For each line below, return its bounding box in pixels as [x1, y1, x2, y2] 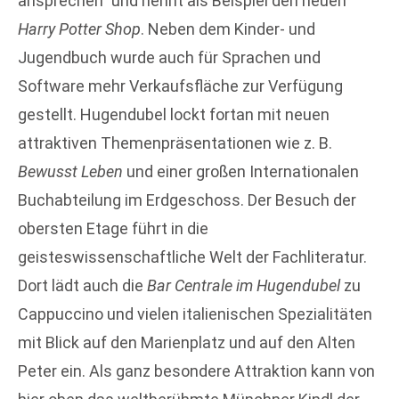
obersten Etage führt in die [18, 219, 208, 239]
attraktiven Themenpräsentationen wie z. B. [18, 134, 332, 153]
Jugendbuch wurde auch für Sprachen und [18, 48, 321, 68]
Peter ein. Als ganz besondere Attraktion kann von [18, 362, 375, 381]
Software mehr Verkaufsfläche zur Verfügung [18, 77, 343, 96]
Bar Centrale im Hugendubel [147, 276, 340, 296]
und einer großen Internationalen [123, 162, 359, 182]
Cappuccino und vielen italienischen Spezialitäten [18, 305, 372, 324]
